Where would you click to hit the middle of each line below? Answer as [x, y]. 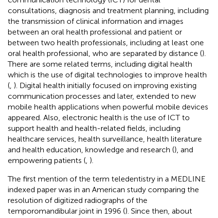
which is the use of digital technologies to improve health [107, 74]
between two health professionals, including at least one [106, 42]
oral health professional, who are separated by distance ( [105, 53]
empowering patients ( [47, 160]
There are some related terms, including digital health [100, 64]
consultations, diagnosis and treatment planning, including [108, 10]
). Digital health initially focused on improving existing [105, 85]
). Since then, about [159, 211]
